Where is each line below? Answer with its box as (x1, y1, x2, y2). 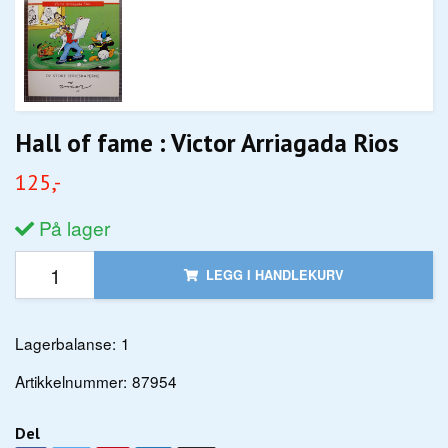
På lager (34, 214, 110, 242)
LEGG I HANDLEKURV (205, 266, 344, 285)
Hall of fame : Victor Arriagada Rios (15, 126, 399, 160)
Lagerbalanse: (15, 332, 116, 355)
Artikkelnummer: (15, 370, 127, 393)
